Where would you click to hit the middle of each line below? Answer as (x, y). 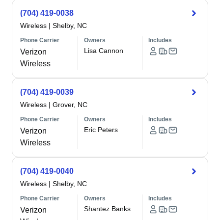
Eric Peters (101, 130)
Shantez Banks (108, 209)
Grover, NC (70, 105)
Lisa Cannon (104, 51)
